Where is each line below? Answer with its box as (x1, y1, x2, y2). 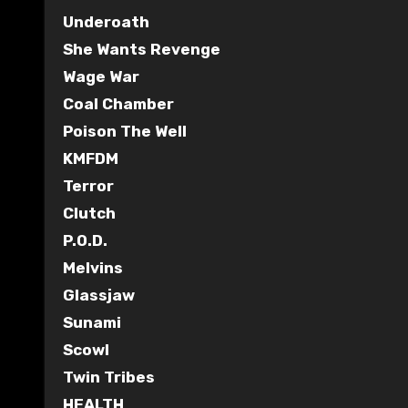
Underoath (63, 12, 149, 31)
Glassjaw (63, 285, 135, 304)
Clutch (63, 203, 116, 222)
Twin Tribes (63, 367, 155, 386)
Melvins (63, 258, 123, 277)
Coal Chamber (63, 94, 174, 113)
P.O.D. (63, 230, 107, 250)
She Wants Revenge (63, 39, 220, 58)
